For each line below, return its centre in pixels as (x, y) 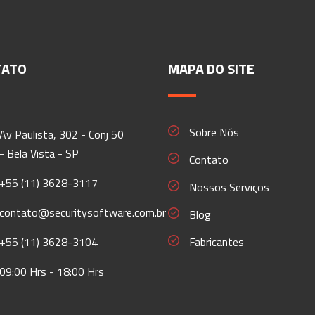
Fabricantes (217, 242)
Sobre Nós (214, 132)
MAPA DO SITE (211, 69)
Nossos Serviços (229, 187)
